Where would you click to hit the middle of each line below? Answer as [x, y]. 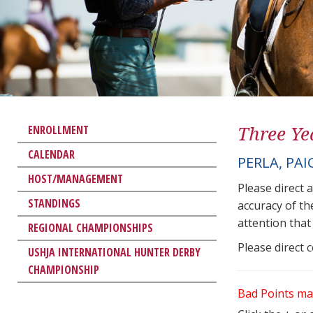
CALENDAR [51, 154]
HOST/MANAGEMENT [75, 179]
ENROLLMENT [58, 130]
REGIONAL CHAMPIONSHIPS [90, 227]
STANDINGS [54, 203]
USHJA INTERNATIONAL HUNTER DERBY [114, 252]
